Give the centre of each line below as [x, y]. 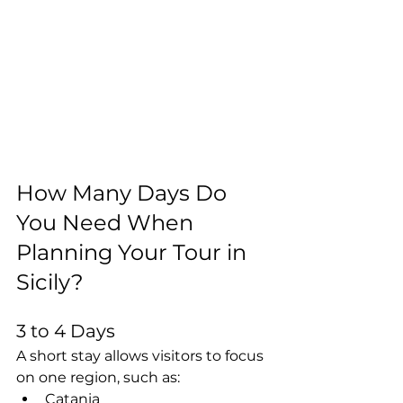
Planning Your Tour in [134, 252]
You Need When [107, 222]
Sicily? [50, 282]
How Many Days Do [124, 193]
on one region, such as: [98, 377]
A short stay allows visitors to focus [142, 355]
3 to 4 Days [66, 331]
